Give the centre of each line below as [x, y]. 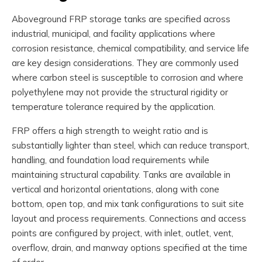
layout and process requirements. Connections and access [129, 219]
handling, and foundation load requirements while [111, 160]
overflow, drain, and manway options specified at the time [130, 248]
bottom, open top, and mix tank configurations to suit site [128, 204]
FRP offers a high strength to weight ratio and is [110, 131]
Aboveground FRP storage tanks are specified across [121, 19]
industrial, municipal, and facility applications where [113, 34]
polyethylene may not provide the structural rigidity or [120, 92]
